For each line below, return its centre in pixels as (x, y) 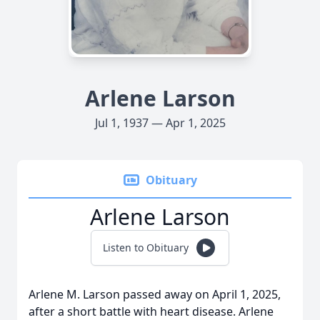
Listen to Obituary (146, 247)
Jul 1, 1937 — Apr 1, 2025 (160, 123)
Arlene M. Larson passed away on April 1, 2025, (155, 294)
